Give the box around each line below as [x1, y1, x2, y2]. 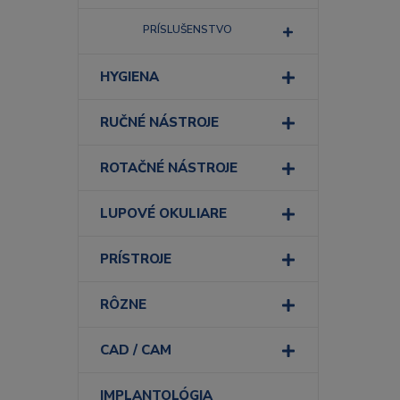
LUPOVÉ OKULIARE [100, 204, 227, 222]
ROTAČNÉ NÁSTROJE [100, 159, 237, 177]
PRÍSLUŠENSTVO [143, 22, 232, 37]
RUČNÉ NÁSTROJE [100, 113, 219, 131]
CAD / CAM [100, 341, 171, 359]
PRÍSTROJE [100, 250, 171, 268]
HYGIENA [100, 68, 159, 86]
